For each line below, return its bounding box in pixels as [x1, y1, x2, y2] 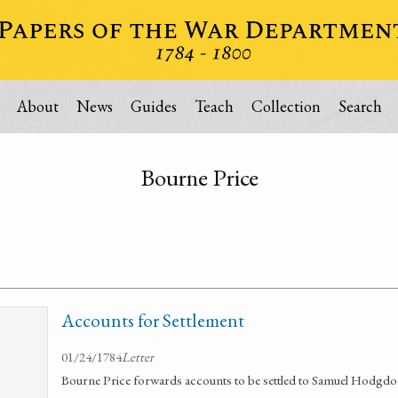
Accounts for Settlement [61, 308, 244, 332]
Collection [251, 96, 321, 116]
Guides [130, 96, 177, 116]
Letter [122, 348, 154, 365]
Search [338, 96, 382, 116]
